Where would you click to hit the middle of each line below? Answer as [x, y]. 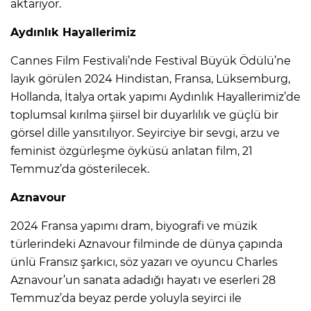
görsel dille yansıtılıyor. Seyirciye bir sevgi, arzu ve [145, 133]
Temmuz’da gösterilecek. [80, 169]
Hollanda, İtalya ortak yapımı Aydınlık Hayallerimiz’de [155, 96]
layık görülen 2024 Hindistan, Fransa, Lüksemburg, [150, 78]
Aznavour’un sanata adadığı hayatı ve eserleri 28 [143, 280]
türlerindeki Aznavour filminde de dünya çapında [146, 244]
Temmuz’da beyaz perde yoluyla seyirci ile [126, 298]
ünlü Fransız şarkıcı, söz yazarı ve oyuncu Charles [144, 262]
